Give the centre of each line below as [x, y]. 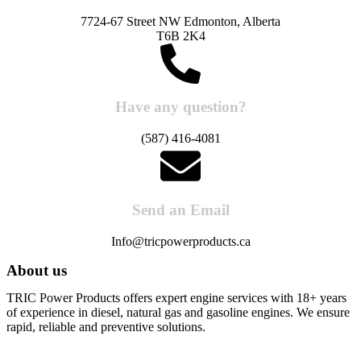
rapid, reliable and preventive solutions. [106, 326]
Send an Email [180, 210]
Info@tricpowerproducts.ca [180, 241]
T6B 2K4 [180, 35]
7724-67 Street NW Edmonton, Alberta [180, 21]
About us [37, 270]
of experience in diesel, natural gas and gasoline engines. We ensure [178, 312]
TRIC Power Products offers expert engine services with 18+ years [176, 297]
